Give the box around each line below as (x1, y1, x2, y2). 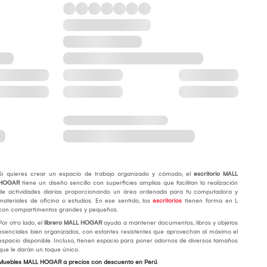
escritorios (150, 197, 182, 205)
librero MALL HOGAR (44, 219, 103, 227)
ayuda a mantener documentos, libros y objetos (102, 219, 238, 227)
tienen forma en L (182, 197, 238, 205)
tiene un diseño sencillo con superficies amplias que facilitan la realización (20, 179, 238, 187)
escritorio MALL (194, 170, 238, 178)
